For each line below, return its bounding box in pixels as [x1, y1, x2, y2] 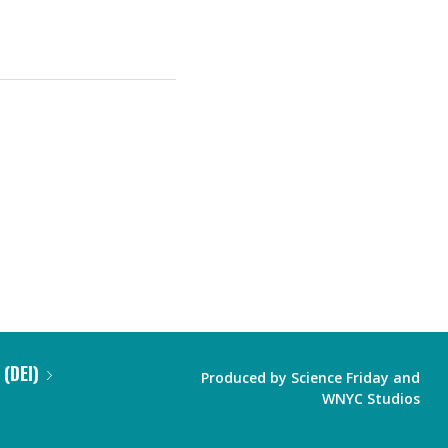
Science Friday [291, 368, 389, 387]
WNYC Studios [322, 389, 420, 408]
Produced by [201, 368, 291, 387]
